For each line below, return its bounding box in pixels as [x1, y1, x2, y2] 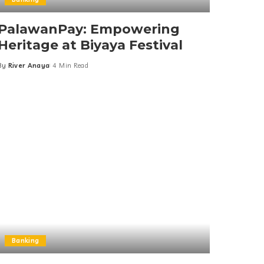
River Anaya [8, 61, 50, 70]
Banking [11, 236, 39, 245]
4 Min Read [52, 61, 88, 70]
